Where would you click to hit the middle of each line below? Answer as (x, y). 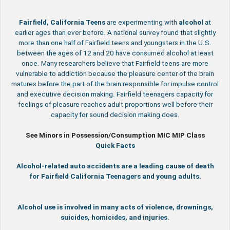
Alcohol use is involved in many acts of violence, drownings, (115, 207)
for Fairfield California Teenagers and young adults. (115, 176)
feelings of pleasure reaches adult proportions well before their (115, 104)
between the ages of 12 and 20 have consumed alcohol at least (115, 53)
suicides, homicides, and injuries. (115, 217)
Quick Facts (115, 145)
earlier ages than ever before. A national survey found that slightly (115, 32)
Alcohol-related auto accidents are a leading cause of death (115, 166)
